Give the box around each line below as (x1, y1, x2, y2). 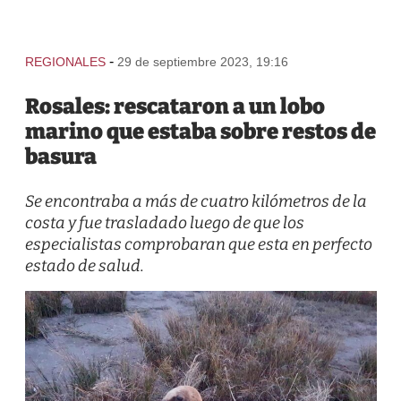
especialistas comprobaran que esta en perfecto (24, 235, 372, 254)
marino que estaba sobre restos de (24, 119, 376, 144)
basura (24, 144, 97, 169)
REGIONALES (24, 55, 106, 69)
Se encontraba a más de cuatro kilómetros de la (24, 192, 367, 211)
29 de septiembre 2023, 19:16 (116, 55, 288, 69)
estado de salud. (24, 256, 144, 276)
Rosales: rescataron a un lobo (24, 94, 325, 119)
